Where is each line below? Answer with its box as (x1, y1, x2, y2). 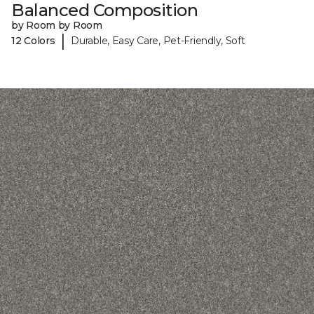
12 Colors (11, 34, 55, 47)
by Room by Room (11, 19, 102, 32)
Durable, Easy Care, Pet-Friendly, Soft (71, 34, 245, 47)
